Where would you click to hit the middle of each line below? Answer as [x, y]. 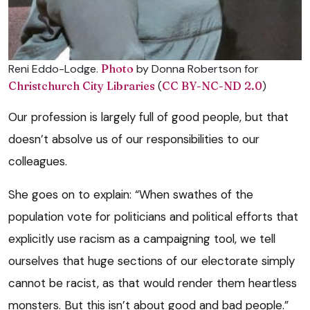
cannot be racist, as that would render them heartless [153, 283]
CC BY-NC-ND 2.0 [212, 85]
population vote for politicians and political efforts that [153, 216]
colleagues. [38, 161]
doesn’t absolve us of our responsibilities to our [134, 139]
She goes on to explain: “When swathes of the [131, 194]
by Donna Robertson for [196, 69]
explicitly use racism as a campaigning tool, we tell [142, 238]
